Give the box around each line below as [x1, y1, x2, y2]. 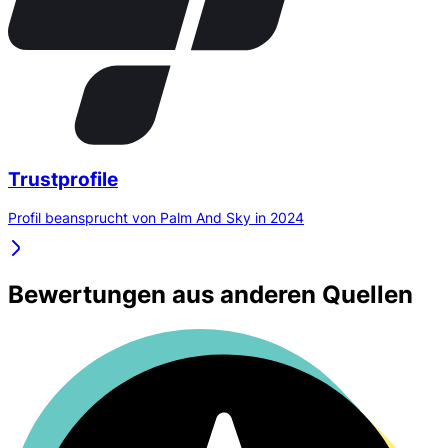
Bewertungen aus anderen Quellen [8, 280, 413, 310]
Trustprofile [8, 167, 118, 191]
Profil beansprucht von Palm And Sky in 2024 [8, 209, 304, 227]
